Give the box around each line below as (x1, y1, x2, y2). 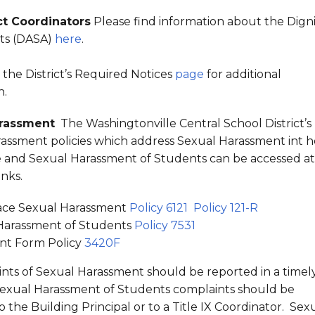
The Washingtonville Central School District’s (55, 117, 311, 130)
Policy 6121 (129, 201, 188, 214)
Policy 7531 (134, 219, 195, 232)
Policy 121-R (193, 201, 258, 214)
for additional (204, 67, 281, 81)
